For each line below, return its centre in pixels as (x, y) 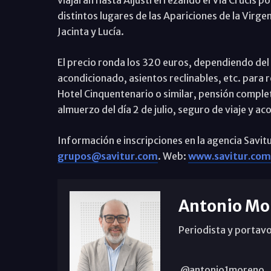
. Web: (173, 156)
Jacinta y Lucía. (90, 31)
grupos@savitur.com (107, 156)
